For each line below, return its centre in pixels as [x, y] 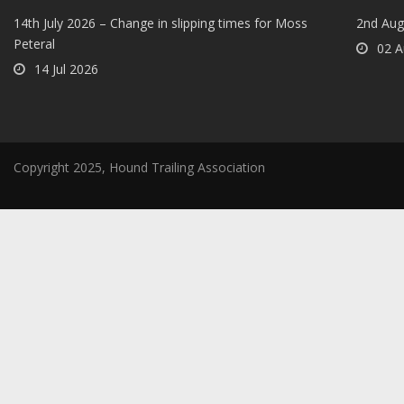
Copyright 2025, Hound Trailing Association [139, 168]
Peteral [34, 44]
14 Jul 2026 [66, 69]
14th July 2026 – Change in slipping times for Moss [161, 23]
